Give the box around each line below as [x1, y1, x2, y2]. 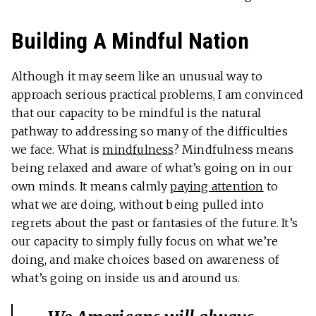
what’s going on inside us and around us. [11, 271, 241, 286]
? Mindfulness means [173, 142, 294, 157]
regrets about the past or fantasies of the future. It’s [11, 216, 298, 231]
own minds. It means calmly [11, 179, 171, 194]
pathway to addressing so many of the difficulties [11, 124, 288, 139]
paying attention [170, 179, 264, 194]
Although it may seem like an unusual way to [11, 69, 263, 84]
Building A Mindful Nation [11, 28, 249, 55]
